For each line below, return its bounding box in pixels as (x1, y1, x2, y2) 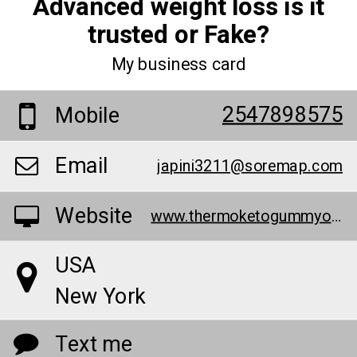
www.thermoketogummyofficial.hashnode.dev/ (331, 204, 342, 228)
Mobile (55, 100, 120, 132)
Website (55, 200, 132, 232)
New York (55, 280, 145, 313)
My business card (111, 52, 246, 77)
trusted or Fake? (88, 16, 269, 53)
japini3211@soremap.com (157, 154, 343, 178)
